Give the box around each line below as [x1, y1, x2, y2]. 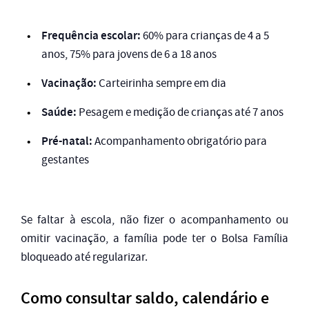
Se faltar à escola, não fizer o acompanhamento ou [21, 212, 288, 227]
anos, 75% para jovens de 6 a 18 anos [41, 46, 217, 61]
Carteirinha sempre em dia [97, 75, 226, 90]
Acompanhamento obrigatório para [92, 133, 267, 148]
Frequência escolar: [41, 27, 141, 43]
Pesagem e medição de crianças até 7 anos [77, 104, 283, 119]
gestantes [41, 152, 89, 167]
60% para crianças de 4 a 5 [141, 28, 269, 43]
